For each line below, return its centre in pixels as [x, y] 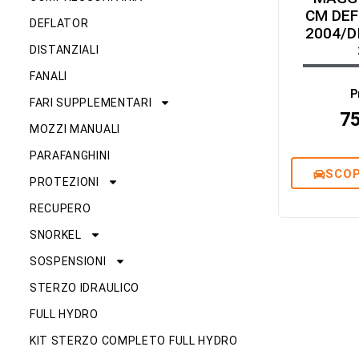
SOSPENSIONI [68, 262]
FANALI [48, 77]
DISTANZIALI [64, 50]
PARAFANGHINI [70, 156]
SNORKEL [55, 235]
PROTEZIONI [64, 182]
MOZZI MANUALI [75, 129]
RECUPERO [60, 209]
